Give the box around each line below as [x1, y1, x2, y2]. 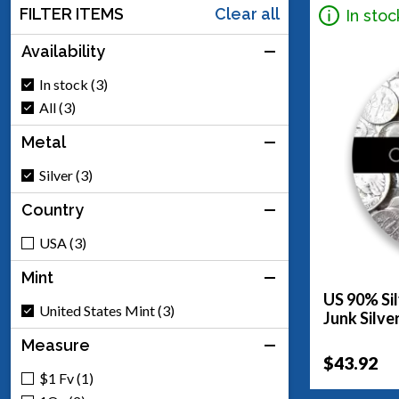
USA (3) [39, 234, 86, 251]
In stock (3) [39, 76, 108, 93]
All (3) [39, 99, 76, 116]
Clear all [215, 4, 280, 23]
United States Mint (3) [39, 302, 175, 319]
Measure [21, 336, 90, 354]
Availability [21, 42, 105, 61]
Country [21, 200, 84, 219]
